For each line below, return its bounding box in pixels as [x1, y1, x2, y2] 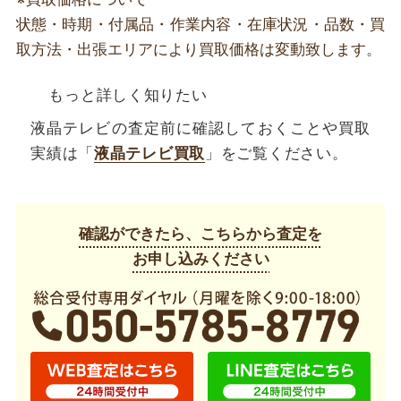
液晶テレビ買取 [93, 146, 205, 162]
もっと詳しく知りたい [48, 88, 208, 104]
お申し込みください [132, 252, 269, 268]
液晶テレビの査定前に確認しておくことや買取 [30, 121, 371, 137]
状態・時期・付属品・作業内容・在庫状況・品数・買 [15, 16, 386, 32]
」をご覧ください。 [205, 146, 348, 162]
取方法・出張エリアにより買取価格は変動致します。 [15, 41, 381, 57]
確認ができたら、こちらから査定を [79, 226, 322, 243]
